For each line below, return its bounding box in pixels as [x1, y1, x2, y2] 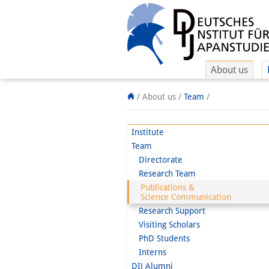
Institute [131, 127, 164, 137]
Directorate [131, 154, 183, 165]
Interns [131, 247, 166, 257]
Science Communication [133, 192, 231, 202]
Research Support [131, 205, 205, 216]
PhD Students [131, 233, 190, 243]
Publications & [133, 182, 195, 192]
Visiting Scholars [131, 219, 200, 229]
